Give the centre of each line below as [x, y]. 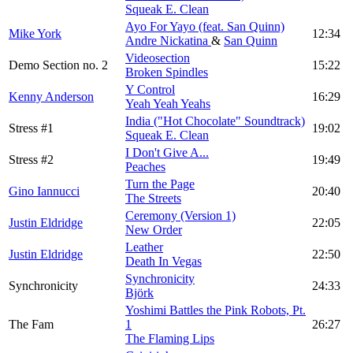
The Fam [31, 325]
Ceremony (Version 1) [180, 216]
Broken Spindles [167, 72]
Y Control [150, 90]
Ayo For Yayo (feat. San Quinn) [205, 27]
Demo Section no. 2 [58, 65]
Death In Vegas [163, 262]
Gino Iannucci [44, 191]
